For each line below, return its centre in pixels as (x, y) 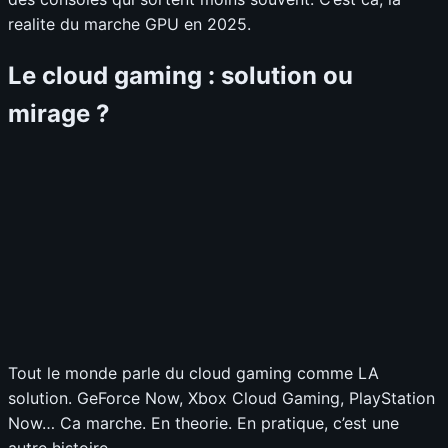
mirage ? (59, 113)
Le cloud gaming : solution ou (180, 75)
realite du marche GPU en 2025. (129, 23)
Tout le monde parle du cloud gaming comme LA (193, 372)
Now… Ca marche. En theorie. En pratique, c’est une (203, 422)
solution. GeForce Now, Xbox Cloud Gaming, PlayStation (221, 397)
